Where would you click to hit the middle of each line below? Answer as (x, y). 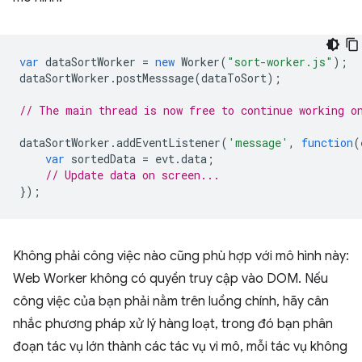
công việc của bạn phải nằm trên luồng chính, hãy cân (171, 301)
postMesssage (155, 78)
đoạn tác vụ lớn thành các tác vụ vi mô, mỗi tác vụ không (180, 347)
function (327, 143)
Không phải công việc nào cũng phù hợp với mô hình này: (181, 256)
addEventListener (168, 143)
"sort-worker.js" (280, 62)
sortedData (103, 159)
